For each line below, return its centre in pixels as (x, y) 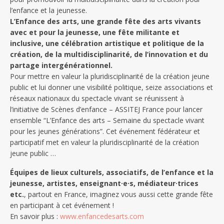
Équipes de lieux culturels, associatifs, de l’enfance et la (112, 172)
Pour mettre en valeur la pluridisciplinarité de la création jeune (110, 76)
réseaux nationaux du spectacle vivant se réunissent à (97, 98)
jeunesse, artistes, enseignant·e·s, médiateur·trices (104, 183)
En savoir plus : (35, 216)
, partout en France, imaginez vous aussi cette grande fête (118, 194)
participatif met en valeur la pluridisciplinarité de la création (104, 142)
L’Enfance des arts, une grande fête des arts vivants (105, 21)
